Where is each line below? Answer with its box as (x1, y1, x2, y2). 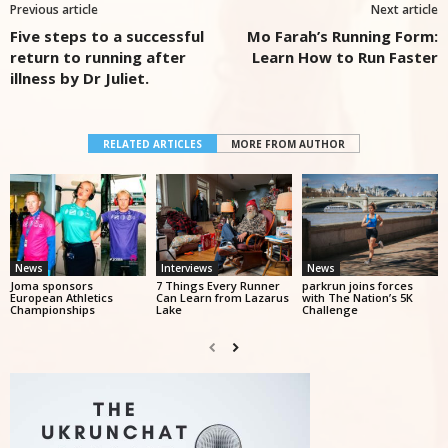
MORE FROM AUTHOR (231, 137, 345, 151)
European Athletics (10, 289, 113, 305)
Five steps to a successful (10, 26, 204, 46)
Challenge (301, 301, 358, 317)
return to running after (10, 47, 186, 67)
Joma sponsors (10, 277, 93, 293)
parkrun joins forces (301, 277, 413, 293)
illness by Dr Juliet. (10, 68, 149, 88)
